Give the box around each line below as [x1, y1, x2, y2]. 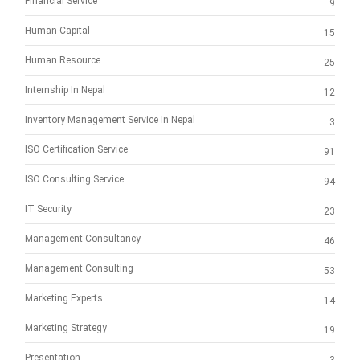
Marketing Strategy [25, 322, 107, 334]
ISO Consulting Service [25, 174, 124, 186]
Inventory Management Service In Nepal [25, 114, 195, 126]
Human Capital [25, 25, 90, 37]
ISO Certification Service [25, 144, 128, 156]
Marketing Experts [25, 292, 103, 305]
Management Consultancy [25, 233, 141, 245]
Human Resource [25, 55, 100, 67]
